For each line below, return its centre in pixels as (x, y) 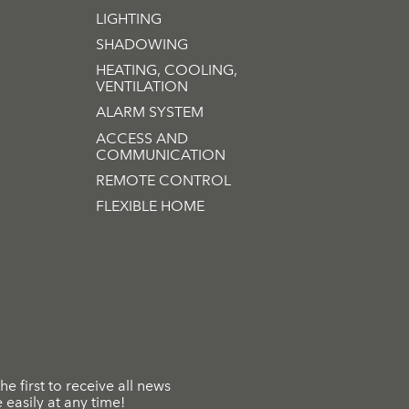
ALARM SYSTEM (150, 112)
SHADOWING (142, 45)
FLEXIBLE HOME (151, 205)
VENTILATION (142, 87)
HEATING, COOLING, (167, 70)
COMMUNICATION (161, 154)
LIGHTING (129, 19)
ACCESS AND (142, 138)
